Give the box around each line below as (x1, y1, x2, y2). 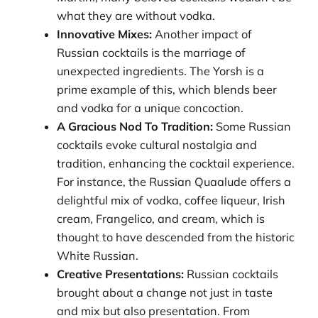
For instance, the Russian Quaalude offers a (57, 174, 292, 189)
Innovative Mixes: (57, 26, 153, 41)
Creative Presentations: (57, 266, 185, 281)
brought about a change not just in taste (57, 285, 273, 300)
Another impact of (152, 26, 253, 41)
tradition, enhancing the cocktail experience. (57, 155, 295, 170)
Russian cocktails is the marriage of (57, 45, 246, 60)
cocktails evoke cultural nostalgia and (57, 137, 258, 152)
